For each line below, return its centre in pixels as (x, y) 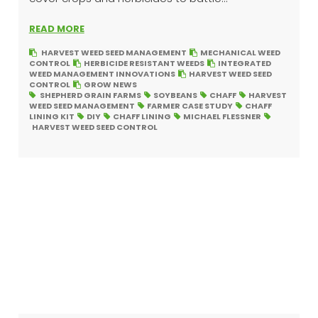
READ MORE (56, 29)
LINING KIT (51, 117)
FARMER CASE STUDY (190, 106)
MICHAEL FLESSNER (222, 117)
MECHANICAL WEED (240, 53)
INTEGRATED (244, 64)
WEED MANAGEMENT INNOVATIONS (102, 74)
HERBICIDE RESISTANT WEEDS (144, 64)
